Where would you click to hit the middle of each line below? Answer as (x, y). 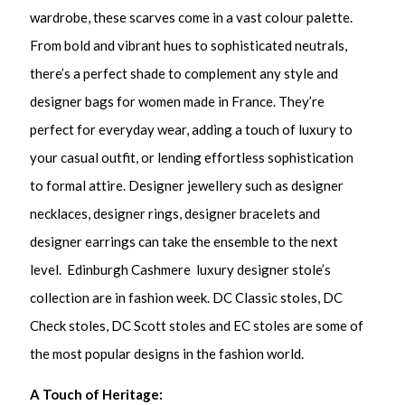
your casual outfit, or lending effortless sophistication (192, 158)
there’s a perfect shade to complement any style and (184, 74)
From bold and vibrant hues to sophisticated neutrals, (189, 46)
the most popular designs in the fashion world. (167, 354)
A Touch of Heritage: (97, 394)
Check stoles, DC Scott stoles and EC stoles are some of (197, 326)
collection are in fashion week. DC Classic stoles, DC (187, 298)
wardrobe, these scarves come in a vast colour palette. (192, 18)
